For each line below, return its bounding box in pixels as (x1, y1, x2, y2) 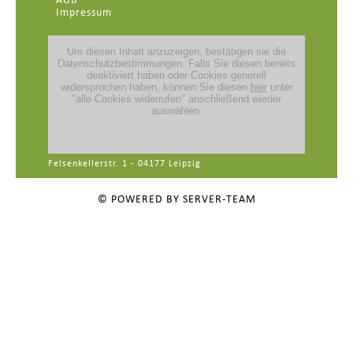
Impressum (55, 7, 112, 20)
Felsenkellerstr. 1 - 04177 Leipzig (47, 159, 201, 169)
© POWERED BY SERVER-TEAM (97, 194, 256, 206)
